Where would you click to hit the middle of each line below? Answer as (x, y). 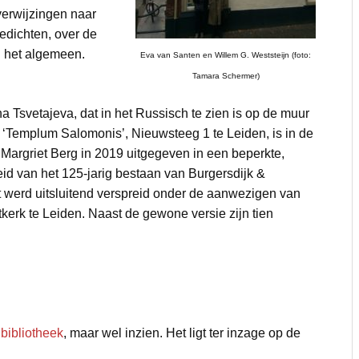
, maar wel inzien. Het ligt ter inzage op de (182, 333)
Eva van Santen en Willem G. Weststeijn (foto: (226, 55)
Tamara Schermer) (226, 76)
